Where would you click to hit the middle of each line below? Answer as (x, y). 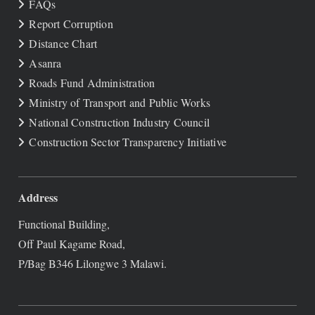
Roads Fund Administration (92, 83)
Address (38, 198)
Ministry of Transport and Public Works (120, 103)
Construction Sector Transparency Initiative (128, 142)
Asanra (45, 63)
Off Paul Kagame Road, (72, 244)
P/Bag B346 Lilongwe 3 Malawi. (93, 264)
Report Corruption (71, 24)
